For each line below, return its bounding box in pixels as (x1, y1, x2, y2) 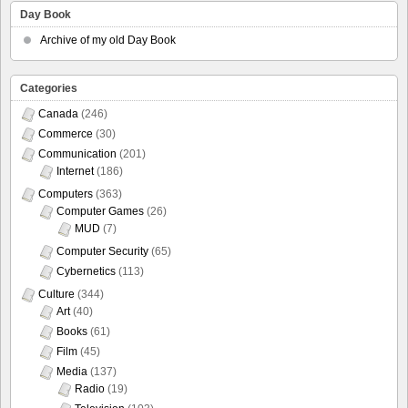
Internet (56, 164, 94, 178)
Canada (38, 107, 78, 120)
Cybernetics (56, 264, 116, 278)
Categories (20, 81, 77, 95)
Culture (38, 287, 75, 301)
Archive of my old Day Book (40, 33, 176, 46)
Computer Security (56, 244, 148, 258)
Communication (38, 147, 117, 160)
